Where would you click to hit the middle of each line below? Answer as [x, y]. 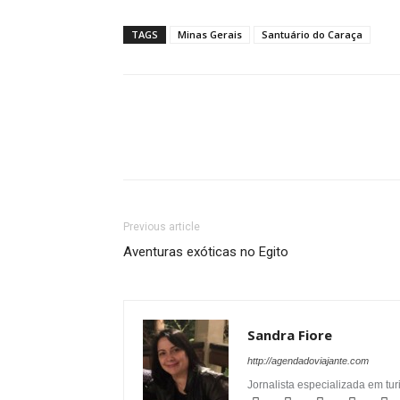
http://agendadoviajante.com [308, 361]
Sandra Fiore [290, 335]
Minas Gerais [210, 34]
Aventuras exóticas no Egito [206, 252]
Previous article [162, 227]
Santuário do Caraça [312, 34]
